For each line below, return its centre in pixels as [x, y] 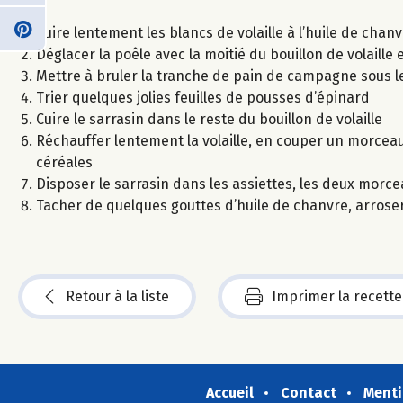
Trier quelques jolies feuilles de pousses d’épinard [203, 97]
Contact [308, 392]
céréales [64, 162]
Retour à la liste [117, 296]
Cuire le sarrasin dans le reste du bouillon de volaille [209, 119]
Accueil [229, 392]
